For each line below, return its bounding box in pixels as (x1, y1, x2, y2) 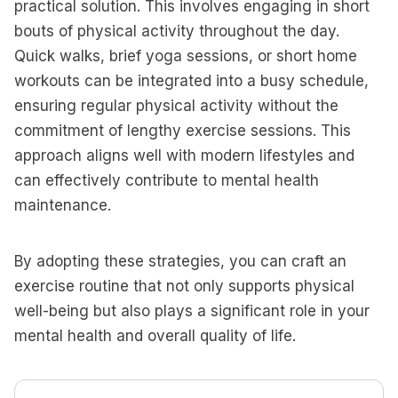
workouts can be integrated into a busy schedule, (14, 72, 369, 90)
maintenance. (14, 196, 111, 214)
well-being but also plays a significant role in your (14, 302, 370, 320)
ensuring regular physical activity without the (14, 97, 338, 115)
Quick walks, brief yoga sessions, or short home (14, 47, 357, 65)
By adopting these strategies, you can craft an (14, 252, 346, 270)
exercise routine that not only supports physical (14, 277, 354, 295)
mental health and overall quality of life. (14, 327, 296, 345)
